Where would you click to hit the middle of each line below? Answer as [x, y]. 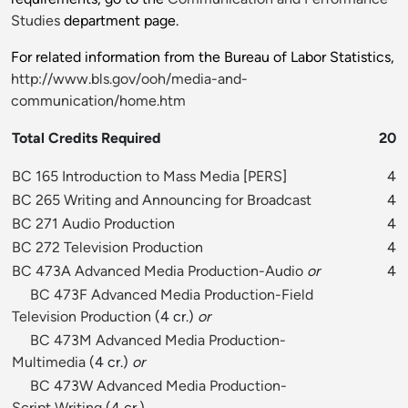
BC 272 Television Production [107, 248]
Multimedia [49, 362]
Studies [36, 21]
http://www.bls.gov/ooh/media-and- [129, 79]
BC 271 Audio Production [93, 224]
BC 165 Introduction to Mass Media [126, 177]
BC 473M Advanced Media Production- [158, 341]
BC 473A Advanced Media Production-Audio [158, 271]
